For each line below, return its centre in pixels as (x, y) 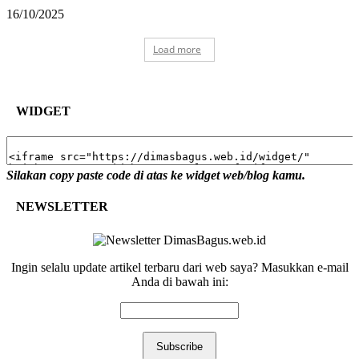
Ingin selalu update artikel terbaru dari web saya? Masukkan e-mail (179, 268)
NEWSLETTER (62, 206)
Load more (177, 50)
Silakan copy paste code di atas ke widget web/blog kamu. (156, 175)
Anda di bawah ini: (179, 282)
